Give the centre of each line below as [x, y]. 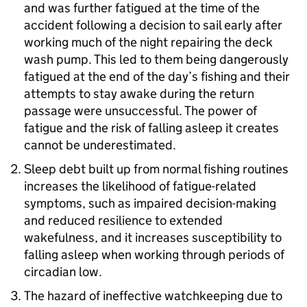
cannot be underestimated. [100, 145]
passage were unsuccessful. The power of [140, 111]
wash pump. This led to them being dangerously [156, 60]
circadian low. [63, 272]
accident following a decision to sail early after [153, 25]
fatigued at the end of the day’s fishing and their [157, 77]
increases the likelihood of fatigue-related [140, 186]
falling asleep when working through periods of [154, 255]
